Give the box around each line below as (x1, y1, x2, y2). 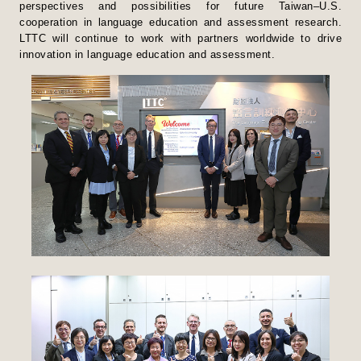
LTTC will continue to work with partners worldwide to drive (19, 32, 342, 44)
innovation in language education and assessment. (19, 48, 275, 60)
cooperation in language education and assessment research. (19, 16, 342, 28)
